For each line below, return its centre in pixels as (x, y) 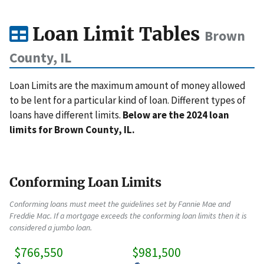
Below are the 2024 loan (176, 115)
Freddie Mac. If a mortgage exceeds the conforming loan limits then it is (128, 216)
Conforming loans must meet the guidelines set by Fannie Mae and (120, 204)
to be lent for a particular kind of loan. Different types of (128, 100)
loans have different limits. (66, 115)
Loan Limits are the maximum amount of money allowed (128, 86)
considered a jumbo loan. (51, 228)
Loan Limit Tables (116, 34)
